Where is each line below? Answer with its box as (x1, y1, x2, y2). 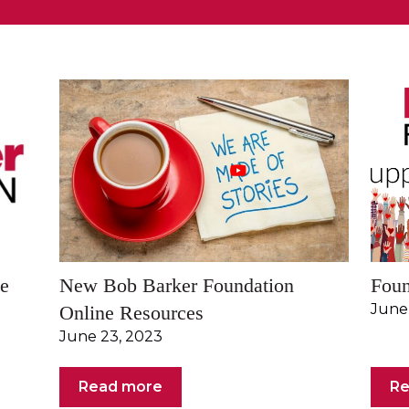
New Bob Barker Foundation (59, 273, 294, 297)
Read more (79, 378, 163, 396)
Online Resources (59, 300, 204, 324)
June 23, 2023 (59, 327, 163, 345)
